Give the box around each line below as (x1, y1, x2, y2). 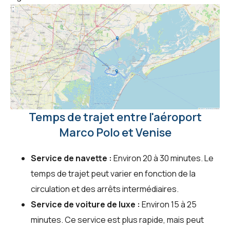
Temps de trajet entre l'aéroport (28, 109, 202, 125)
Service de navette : (31, 152, 112, 164)
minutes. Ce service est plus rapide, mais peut (31, 214, 204, 226)
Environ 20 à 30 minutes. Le (112, 152, 214, 164)
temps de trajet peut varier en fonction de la (31, 168, 196, 180)
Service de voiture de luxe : (31, 199, 140, 210)
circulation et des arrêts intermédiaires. (31, 183, 179, 195)
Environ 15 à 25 (140, 199, 197, 210)
